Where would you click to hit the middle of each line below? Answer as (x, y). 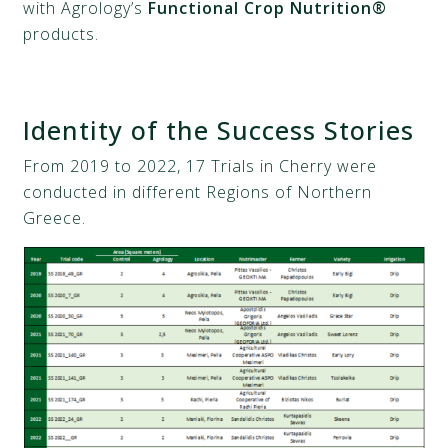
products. (61, 34)
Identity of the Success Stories (219, 130)
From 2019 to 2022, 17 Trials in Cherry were (200, 166)
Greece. (55, 218)
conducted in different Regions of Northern (198, 192)
